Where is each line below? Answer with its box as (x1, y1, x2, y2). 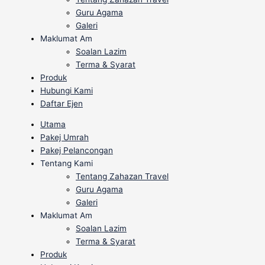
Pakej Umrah (40, 132, 89, 143)
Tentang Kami (40, 159, 93, 169)
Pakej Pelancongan (40, 146, 113, 156)
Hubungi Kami (40, 85, 93, 95)
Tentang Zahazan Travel (76, 172, 169, 182)
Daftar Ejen (40, 98, 83, 108)
